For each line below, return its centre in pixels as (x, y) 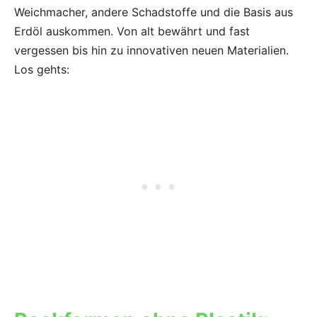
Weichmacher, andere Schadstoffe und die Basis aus (154, 12)
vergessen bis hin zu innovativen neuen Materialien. (151, 51)
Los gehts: (42, 70)
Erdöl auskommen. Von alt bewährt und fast (132, 31)
